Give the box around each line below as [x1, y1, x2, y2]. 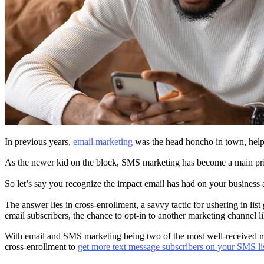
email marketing [73, 136, 133, 147]
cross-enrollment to [5, 242, 78, 252]
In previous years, [5, 136, 73, 147]
